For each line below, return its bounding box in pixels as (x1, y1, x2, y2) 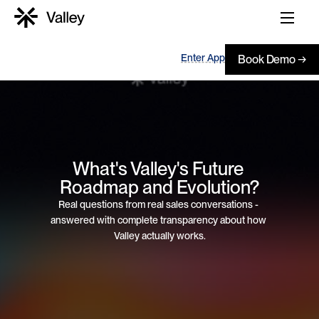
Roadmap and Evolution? (60, 175, 259, 198)
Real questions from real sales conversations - (58, 198, 258, 210)
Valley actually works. (113, 229, 206, 241)
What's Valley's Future (72, 157, 244, 179)
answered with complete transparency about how (51, 214, 266, 226)
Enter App (181, 51, 225, 63)
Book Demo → (238, 52, 306, 66)
